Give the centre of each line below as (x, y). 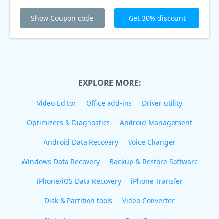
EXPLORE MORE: (109, 83)
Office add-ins (109, 103)
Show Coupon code (62, 18)
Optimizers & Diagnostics (68, 122)
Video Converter (148, 201)
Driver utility (162, 103)
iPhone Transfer (157, 181)
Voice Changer (152, 142)
